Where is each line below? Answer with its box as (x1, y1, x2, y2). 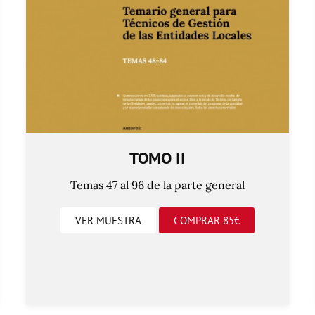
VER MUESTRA (75, 213, 141, 227)
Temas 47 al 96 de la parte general (70, 177, 245, 192)
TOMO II (129, 147, 186, 168)
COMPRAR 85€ (174, 213, 240, 227)
